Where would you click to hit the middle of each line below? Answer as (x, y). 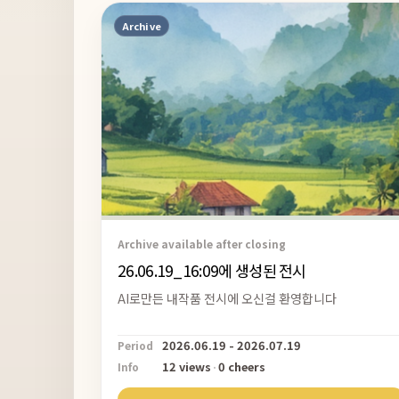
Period (135, 345)
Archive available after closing (202, 244)
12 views (187, 366)
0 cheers (242, 366)
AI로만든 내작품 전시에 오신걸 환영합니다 (227, 299)
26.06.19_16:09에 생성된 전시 (212, 271)
